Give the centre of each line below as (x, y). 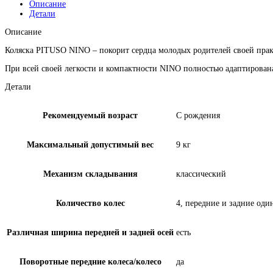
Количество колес (90, 203)
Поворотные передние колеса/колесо (90, 261)
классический (201, 174)
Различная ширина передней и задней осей (90, 232)
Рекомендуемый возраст (90, 115)
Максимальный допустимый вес (90, 144)
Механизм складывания (90, 174)
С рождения (198, 115)
